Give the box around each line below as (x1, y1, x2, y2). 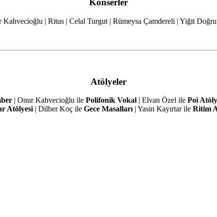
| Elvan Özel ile (136, 96, 187, 105)
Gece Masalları (83, 105, 133, 113)
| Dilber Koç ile (32, 105, 84, 113)
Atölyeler (91, 76, 126, 87)
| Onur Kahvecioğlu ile (12, 96, 86, 105)
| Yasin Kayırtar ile (132, 105, 193, 113)
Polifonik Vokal (85, 96, 137, 105)
